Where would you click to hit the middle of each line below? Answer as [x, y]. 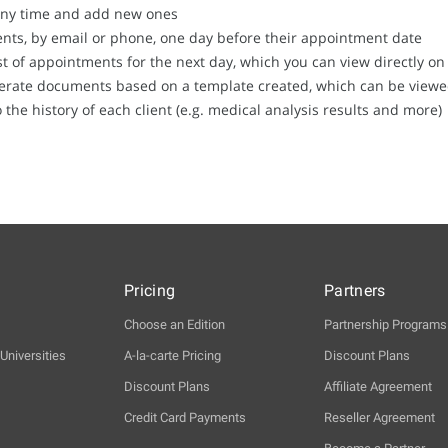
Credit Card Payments [185, 418]
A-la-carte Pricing [172, 356]
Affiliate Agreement [378, 387]
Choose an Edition [174, 325]
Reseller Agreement [379, 418]
